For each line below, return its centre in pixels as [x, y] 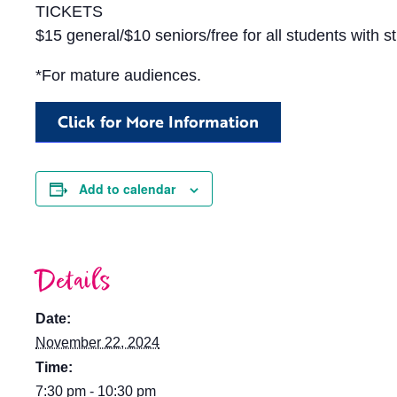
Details [74, 281]
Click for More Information [158, 121]
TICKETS [69, 12]
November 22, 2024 [97, 343]
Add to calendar [127, 189]
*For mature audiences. [118, 75]
